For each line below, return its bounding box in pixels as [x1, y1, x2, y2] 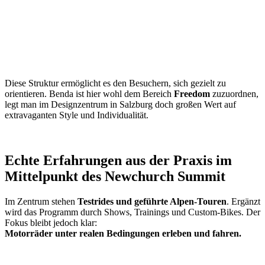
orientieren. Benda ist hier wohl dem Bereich [5, 88, 174, 99]
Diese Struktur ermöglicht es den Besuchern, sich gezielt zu [5, 77, 226, 88]
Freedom [174, 88, 210, 99]
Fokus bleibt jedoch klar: [5, 217, 97, 228]
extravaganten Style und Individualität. [5, 109, 148, 120]
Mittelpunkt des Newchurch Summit [5, 168, 225, 184]
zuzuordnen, [210, 88, 258, 99]
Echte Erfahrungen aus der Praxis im [5, 152, 232, 168]
